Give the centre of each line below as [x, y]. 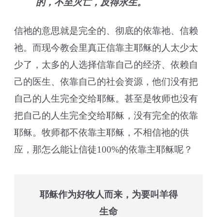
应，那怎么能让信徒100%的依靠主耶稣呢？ [105, 149]
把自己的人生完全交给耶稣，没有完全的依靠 [106, 115]
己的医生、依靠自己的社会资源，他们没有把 [106, 81]
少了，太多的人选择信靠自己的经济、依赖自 [106, 64]
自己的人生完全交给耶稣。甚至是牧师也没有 [106, 98]
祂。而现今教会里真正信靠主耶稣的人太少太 [106, 47]
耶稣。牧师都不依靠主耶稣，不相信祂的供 [102, 132]
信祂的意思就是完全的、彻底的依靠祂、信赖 [106, 31]
